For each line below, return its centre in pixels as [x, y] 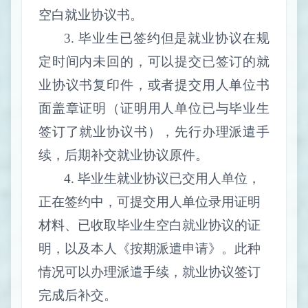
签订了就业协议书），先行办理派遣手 [154, 131]
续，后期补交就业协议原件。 [123, 155]
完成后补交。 [78, 295]
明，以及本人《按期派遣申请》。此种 [150, 248]
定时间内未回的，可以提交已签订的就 [154, 61]
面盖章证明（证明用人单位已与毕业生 [154, 108]
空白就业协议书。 [91, 14]
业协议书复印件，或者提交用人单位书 [154, 85]
